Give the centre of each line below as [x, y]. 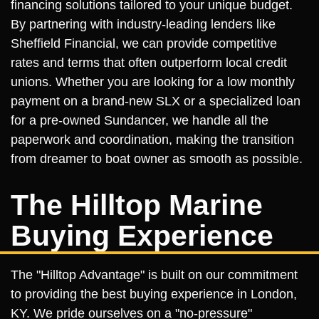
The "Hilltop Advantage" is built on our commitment [154, 275]
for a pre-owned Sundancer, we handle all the [140, 120]
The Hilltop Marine [137, 205]
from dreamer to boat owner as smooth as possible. [157, 159]
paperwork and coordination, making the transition [152, 140]
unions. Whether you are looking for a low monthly [153, 82]
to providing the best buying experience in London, [154, 294]
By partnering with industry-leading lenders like [143, 24]
